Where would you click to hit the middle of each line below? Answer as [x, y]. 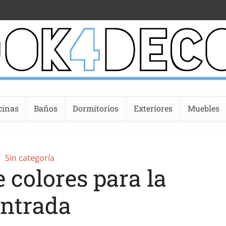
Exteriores [153, 108]
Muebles [204, 108]
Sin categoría [30, 158]
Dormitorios [96, 108]
